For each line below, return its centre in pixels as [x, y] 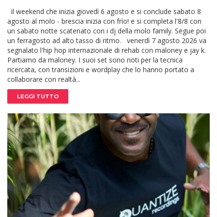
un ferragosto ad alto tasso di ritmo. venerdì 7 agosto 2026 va [107, 40]
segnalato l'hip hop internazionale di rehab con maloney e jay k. [107, 50]
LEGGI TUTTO [38, 96]
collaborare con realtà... [44, 79]
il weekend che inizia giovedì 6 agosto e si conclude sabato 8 [104, 11]
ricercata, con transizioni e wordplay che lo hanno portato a [101, 69]
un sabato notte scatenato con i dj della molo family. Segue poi [107, 31]
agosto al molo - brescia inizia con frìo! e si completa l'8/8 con [104, 21]
